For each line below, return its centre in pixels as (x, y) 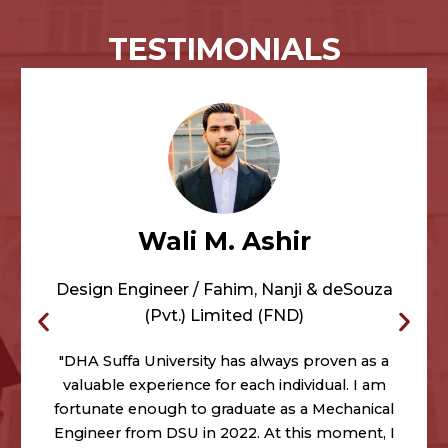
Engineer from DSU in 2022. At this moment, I (224, 433)
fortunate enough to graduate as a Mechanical (224, 409)
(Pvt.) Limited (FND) (224, 316)
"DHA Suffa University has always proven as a (224, 361)
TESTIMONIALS (224, 49)
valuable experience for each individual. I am (224, 385)
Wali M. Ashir (224, 241)
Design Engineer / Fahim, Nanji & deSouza (224, 290)
